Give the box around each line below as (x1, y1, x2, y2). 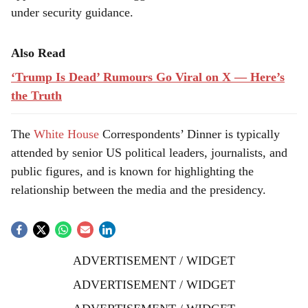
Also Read (11, 46, 65, 60)
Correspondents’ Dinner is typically (99, 127, 280, 141)
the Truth (11, 89, 62, 102)
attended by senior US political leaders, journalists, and (11, 146, 287, 159)
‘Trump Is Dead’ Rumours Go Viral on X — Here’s (11, 70, 285, 84)
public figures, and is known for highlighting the (11, 164, 254, 178)
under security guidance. (11, 5, 133, 19)
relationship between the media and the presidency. (11, 183, 266, 197)
